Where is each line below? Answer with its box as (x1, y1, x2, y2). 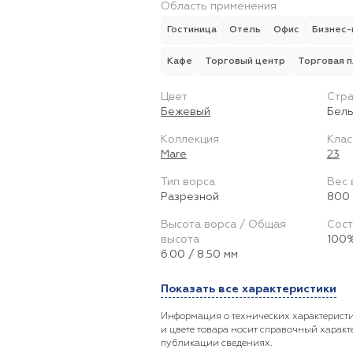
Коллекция (161, 134, 219, 145)
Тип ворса (161, 176, 215, 188)
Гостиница (167, 25, 217, 35)
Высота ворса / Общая (161, 219, 286, 230)
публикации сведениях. (161, 339, 273, 348)
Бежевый (161, 106, 210, 117)
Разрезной (161, 191, 219, 203)
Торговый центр (205, 57, 285, 66)
